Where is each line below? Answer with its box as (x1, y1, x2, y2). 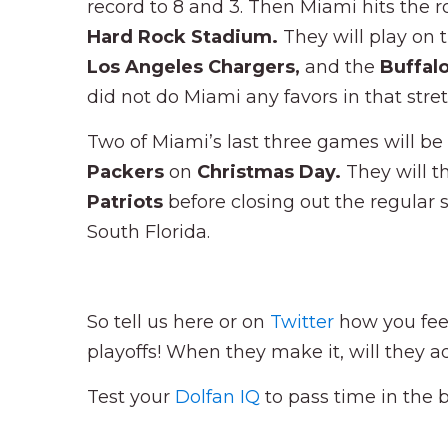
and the (305, 55, 380, 78)
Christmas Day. (197, 160, 346, 183)
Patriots (87, 190, 168, 213)
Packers (87, 160, 169, 183)
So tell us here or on (87, 310, 270, 333)
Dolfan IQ (175, 385, 260, 408)
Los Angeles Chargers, (87, 55, 305, 78)
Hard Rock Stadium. (87, 25, 283, 48)
